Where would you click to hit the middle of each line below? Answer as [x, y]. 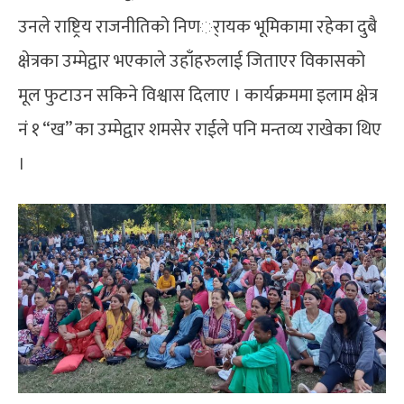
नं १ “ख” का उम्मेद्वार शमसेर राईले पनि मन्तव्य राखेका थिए [200, 130]
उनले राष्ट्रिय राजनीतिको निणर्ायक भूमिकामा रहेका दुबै [197, 28]
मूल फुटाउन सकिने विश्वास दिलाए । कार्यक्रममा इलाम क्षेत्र [198, 96]
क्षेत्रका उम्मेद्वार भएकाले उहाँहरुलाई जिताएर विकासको [192, 62]
